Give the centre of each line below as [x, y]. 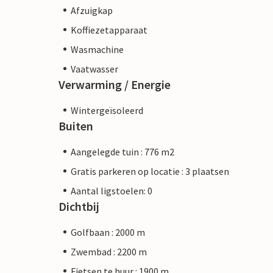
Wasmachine [97, 49]
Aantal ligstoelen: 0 [112, 190]
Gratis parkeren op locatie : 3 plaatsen [150, 171]
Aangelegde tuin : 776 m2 [122, 151]
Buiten [76, 126]
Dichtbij [79, 206]
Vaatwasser [94, 69]
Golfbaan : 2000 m [108, 232]
